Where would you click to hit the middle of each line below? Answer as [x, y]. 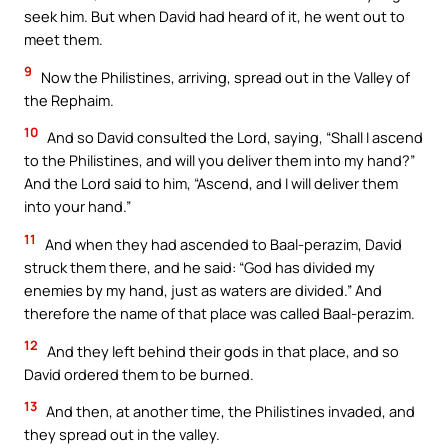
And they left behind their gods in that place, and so [221, 350]
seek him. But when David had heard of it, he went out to [214, 16]
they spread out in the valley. [122, 434]
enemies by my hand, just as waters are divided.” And [203, 289]
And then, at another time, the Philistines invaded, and [229, 411]
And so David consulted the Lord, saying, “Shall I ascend [233, 137]
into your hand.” [77, 206]
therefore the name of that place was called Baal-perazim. [219, 312]
